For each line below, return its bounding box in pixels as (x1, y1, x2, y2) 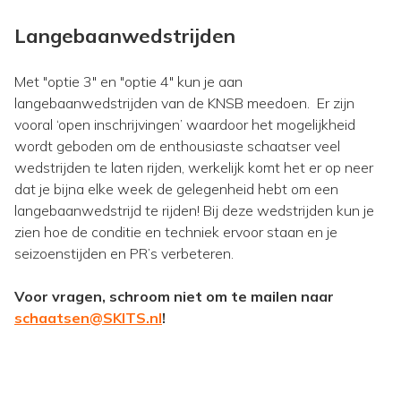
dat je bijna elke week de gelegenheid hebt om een (14, 179, 338, 198)
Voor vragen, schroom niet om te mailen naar (14, 286, 334, 305)
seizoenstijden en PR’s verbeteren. (14, 243, 237, 262)
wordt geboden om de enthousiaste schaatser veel (14, 136, 340, 155)
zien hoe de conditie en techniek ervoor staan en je (14, 222, 337, 241)
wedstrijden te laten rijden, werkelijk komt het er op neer (14, 158, 373, 176)
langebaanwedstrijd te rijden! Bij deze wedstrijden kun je (14, 200, 374, 219)
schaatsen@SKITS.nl (14, 308, 162, 327)
